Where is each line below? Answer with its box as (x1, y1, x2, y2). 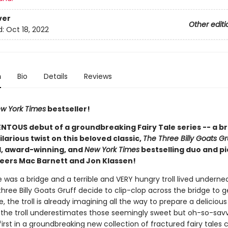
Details (43, 71, 68, 81)
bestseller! (45, 104, 90, 114)
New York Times (84, 145, 139, 155)
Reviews (83, 71, 112, 81)
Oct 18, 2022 (6, 24, 49, 35)
